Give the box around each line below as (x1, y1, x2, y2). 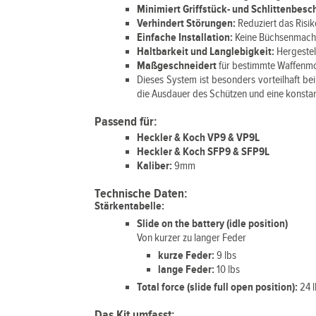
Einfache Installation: (137, 31, 233, 44)
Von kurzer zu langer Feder (137, 231, 247, 245)
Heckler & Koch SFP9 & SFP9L (137, 145, 270, 159)
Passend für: (95, 114, 158, 129)
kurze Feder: (158, 249, 217, 262)
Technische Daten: (95, 186, 188, 201)
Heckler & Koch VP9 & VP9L (137, 131, 260, 145)
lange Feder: (158, 263, 217, 276)
